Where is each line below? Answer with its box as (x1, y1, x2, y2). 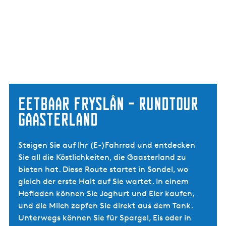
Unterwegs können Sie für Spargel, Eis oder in (18, 213, 191, 222)
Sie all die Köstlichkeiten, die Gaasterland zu (18, 152, 186, 162)
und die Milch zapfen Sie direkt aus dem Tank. (18, 201, 193, 210)
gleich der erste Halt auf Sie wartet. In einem (18, 177, 189, 186)
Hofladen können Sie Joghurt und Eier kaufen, (18, 189, 194, 198)
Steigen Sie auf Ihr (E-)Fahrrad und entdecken (18, 140, 195, 150)
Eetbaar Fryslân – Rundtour (18, 94, 198, 114)
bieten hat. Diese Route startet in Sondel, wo (18, 164, 188, 174)
